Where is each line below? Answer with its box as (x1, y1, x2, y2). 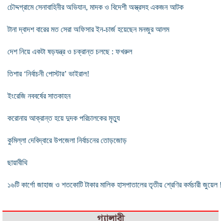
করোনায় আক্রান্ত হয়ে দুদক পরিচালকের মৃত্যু (7, 113, 120, 122)
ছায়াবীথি (7, 158, 28, 167)
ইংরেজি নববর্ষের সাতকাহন (7, 91, 71, 100)
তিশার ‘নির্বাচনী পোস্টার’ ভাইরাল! (7, 69, 89, 78)
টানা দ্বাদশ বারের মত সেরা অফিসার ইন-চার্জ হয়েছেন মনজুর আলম (7, 25, 169, 34)
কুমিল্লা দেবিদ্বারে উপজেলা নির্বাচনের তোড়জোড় (7, 136, 127, 145)
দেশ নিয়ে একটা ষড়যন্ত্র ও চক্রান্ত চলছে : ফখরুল (7, 47, 132, 56)
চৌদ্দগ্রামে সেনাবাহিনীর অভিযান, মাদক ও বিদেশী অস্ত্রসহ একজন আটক (7, 2, 184, 11)
